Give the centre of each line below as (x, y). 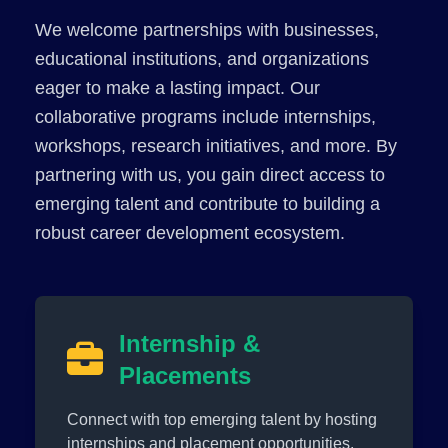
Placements (185, 375)
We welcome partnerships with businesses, (207, 29)
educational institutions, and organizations (202, 58)
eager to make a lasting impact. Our (178, 87)
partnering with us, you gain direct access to (210, 174)
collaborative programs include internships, (206, 116)
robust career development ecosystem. (190, 232)
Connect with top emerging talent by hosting (222, 419)
